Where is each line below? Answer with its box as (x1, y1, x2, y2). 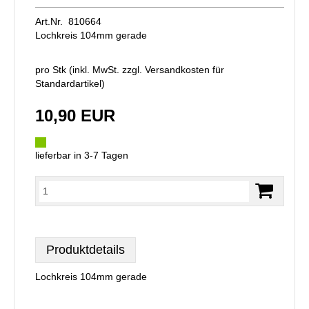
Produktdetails (46, 243, 125, 257)
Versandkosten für (145, 64, 224, 75)
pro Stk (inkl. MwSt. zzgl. (35, 64, 145, 75)
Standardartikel (35, 78, 101, 89)
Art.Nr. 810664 (35, 16, 101, 27)
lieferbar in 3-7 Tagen (35, 150, 128, 161)
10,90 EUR (35, 106, 115, 125)
